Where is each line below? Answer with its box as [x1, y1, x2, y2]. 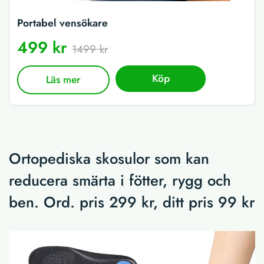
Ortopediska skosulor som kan [9, 147, 209, 170]
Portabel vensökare [17, 15, 108, 31]
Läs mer [46, 72, 81, 88]
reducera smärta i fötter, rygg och [9, 169, 231, 192]
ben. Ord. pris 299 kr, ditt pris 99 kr [9, 191, 255, 213]
